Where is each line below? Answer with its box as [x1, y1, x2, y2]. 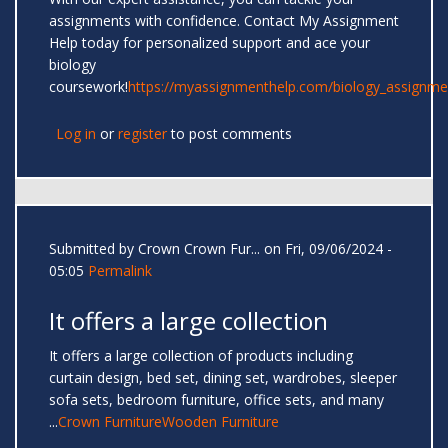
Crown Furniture [58, 412, 162, 432]
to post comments [167, 124, 292, 144]
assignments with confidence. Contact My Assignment [49, 11, 399, 31]
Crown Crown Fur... [138, 239, 260, 259]
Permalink [88, 261, 152, 281]
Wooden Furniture [162, 412, 279, 432]
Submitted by [49, 239, 138, 259]
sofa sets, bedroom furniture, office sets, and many [49, 390, 384, 410]
